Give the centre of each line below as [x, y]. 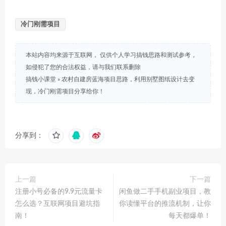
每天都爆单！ [190, 216]
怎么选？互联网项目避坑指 [58, 204]
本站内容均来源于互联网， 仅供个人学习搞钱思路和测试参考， [111, 55]
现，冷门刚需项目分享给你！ [65, 91]
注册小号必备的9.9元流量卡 [59, 192]
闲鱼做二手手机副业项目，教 [165, 192]
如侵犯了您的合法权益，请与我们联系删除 [83, 67]
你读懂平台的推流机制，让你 [165, 204]
